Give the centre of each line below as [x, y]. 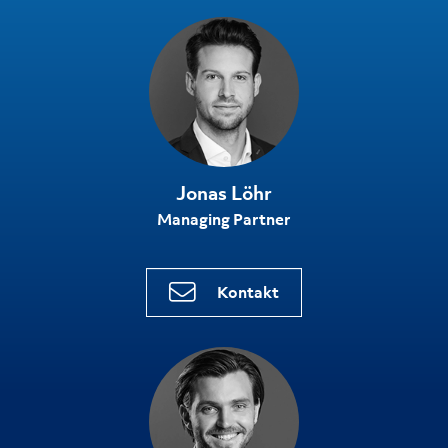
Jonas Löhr [224, 193]
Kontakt [248, 291]
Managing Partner [224, 219]
